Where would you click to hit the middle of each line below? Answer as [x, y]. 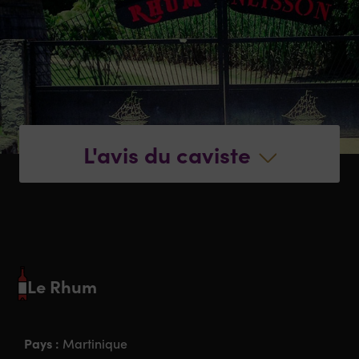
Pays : [44, 343]
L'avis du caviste [167, 153]
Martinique [95, 344]
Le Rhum [63, 285]
